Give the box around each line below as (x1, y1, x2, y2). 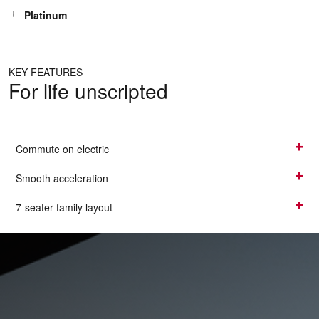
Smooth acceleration (16, 170, 108, 185)
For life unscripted (9, 76, 168, 105)
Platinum (24, 7, 67, 22)
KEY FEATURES (9, 65, 83, 80)
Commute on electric (16, 141, 109, 156)
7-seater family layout (16, 199, 113, 214)
